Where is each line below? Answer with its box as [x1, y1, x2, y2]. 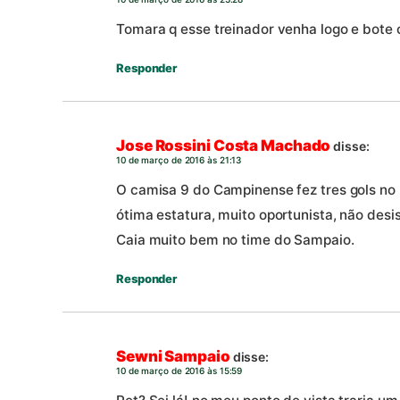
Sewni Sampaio [116, 347, 230, 366]
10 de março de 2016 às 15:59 [116, 365, 243, 377]
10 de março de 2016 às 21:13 [116, 154, 242, 166]
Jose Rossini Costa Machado [116, 137, 331, 155]
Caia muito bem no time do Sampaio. [116, 231, 354, 249]
